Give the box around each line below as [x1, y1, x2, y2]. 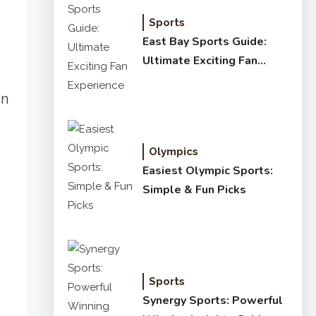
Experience [142, 71, 202, 87]
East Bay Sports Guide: [142, 33, 267, 49]
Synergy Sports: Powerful [142, 292, 283, 308]
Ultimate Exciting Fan [142, 52, 257, 68]
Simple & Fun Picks [142, 182, 246, 197]
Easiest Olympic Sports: [142, 163, 273, 178]
